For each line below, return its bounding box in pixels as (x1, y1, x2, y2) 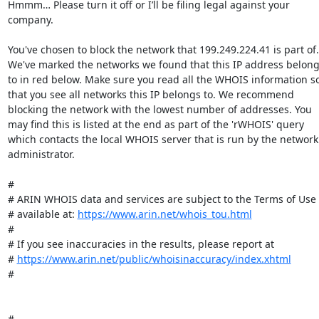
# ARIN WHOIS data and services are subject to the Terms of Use (7, 192, 316, 206)
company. (7, 13, 53, 26)
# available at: (7, 207, 78, 221)
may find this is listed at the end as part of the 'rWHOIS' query (7, 117, 304, 131)
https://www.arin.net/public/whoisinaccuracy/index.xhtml (16, 252, 291, 266)
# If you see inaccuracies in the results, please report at (7, 237, 274, 251)
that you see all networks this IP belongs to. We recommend (7, 88, 294, 101)
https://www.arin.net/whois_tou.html (77, 207, 252, 221)
